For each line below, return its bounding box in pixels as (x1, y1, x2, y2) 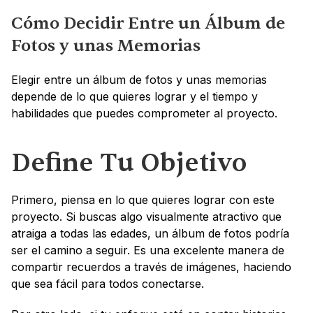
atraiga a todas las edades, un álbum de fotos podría (11, 226, 289, 240)
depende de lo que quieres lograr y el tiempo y (11, 89, 258, 103)
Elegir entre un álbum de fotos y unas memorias (11, 72, 267, 87)
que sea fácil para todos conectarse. (11, 276, 204, 291)
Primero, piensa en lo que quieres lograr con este (11, 192, 275, 207)
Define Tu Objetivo (11, 146, 247, 180)
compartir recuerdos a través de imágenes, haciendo (11, 259, 291, 274)
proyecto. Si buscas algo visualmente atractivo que (11, 209, 282, 224)
